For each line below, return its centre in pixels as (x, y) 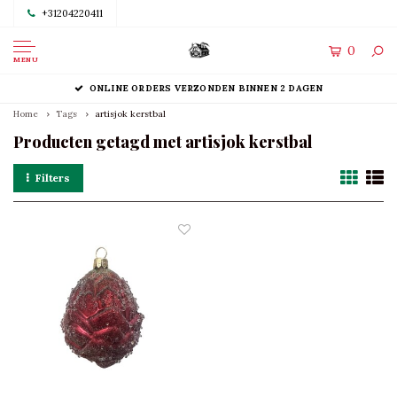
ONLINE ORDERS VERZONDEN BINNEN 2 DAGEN (206, 88)
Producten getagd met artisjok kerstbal (163, 142)
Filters (53, 178)
